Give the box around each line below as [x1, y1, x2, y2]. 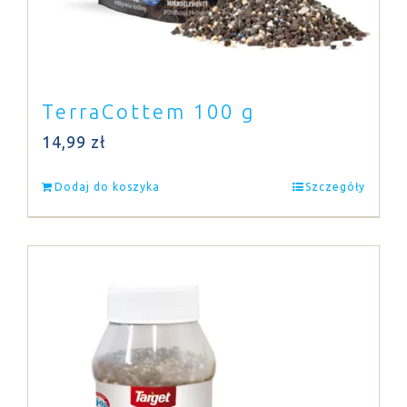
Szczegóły [305, 181, 365, 193]
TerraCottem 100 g [42, 100, 255, 123]
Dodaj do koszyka [55, 181, 160, 193]
